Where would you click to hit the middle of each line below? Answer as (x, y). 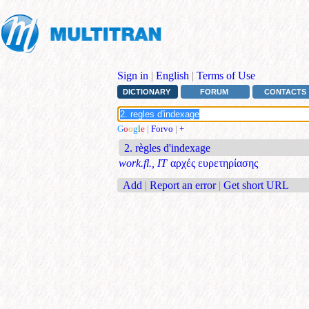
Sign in (133, 76)
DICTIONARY (146, 92)
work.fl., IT (143, 163)
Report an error (183, 185)
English (172, 76)
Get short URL (256, 185)
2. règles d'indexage (168, 148)
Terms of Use (226, 76)
